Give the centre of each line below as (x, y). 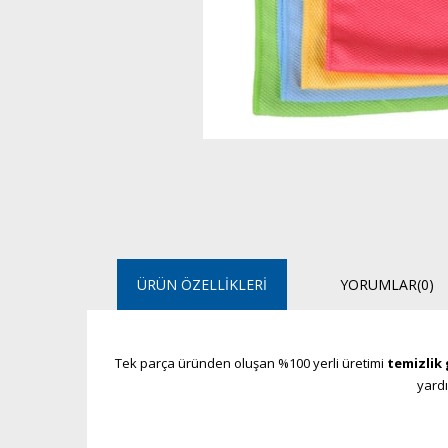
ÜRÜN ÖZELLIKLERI (202, 284)
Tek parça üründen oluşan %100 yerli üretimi (250, 363)
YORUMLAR (378, 284)
